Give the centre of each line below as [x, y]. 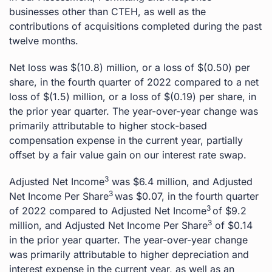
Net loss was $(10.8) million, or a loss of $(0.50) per [130, 67]
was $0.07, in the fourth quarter [187, 196]
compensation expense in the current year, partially [126, 140]
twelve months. [44, 40]
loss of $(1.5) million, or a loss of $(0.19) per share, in [133, 96]
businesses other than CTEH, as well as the [107, 11]
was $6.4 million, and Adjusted [181, 181]
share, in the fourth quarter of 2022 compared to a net [134, 82]
